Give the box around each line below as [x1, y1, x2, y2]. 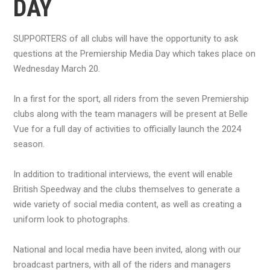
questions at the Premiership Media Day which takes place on [13, 48, 256, 59]
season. [13, 138, 45, 149]
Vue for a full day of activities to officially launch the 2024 [13, 123, 241, 134]
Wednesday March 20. [13, 63, 100, 74]
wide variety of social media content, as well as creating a [13, 198, 242, 210]
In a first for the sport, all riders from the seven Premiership [13, 93, 249, 104]
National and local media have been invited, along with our [13, 243, 241, 255]
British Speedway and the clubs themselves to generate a [13, 183, 240, 195]
